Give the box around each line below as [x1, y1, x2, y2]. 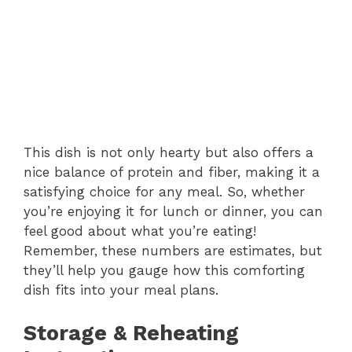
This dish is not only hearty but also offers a [24, 145, 313, 161]
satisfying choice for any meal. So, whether [24, 184, 305, 200]
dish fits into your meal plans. [24, 282, 218, 299]
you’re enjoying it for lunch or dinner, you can [24, 203, 323, 220]
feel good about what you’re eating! [24, 223, 256, 240]
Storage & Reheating [24, 320, 239, 346]
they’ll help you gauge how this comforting [24, 262, 305, 279]
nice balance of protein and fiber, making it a [24, 164, 320, 181]
